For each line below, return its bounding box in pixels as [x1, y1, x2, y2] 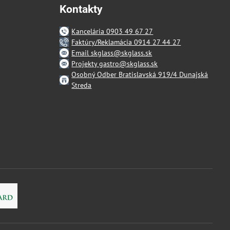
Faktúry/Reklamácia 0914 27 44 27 [71, 37, 181, 47]
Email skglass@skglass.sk [71, 48, 152, 57]
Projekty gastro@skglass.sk [71, 59, 158, 68]
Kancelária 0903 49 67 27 [71, 26, 154, 36]
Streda [71, 80, 92, 90]
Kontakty [60, 3, 103, 15]
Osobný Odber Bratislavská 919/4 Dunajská [71, 69, 208, 79]
